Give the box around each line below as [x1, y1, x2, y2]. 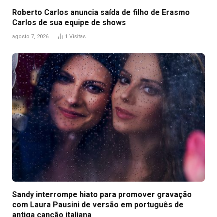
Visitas [69, 33, 86, 40]
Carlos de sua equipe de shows [12, 17, 126, 27]
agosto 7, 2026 [12, 33, 48, 40]
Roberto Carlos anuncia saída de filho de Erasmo [12, 7, 190, 17]
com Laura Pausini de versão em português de [12, 200, 184, 209]
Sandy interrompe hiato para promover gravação [12, 189, 192, 199]
